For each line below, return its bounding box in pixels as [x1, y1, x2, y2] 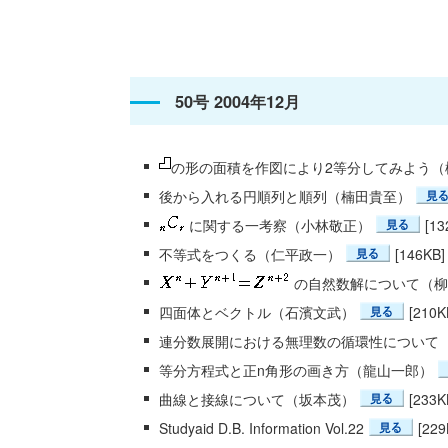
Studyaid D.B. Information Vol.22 [159, 417, 364, 438]
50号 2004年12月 [175, 89, 300, 113]
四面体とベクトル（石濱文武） [159, 301, 355, 322]
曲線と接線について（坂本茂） [159, 388, 355, 409]
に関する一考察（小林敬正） [185, 214, 371, 235]
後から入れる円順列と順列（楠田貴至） [159, 185, 411, 206]
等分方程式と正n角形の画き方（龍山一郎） [159, 359, 433, 380]
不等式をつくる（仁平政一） [159, 243, 341, 264]
